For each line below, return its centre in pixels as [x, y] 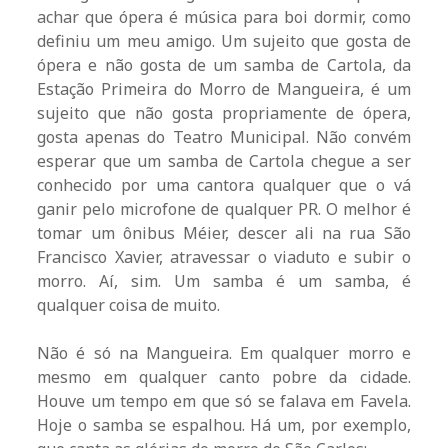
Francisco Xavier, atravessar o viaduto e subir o [224, 257]
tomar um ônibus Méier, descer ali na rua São [224, 233]
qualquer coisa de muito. [129, 305]
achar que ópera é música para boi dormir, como [224, 17]
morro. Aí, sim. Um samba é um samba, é [224, 281]
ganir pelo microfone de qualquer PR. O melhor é [224, 209]
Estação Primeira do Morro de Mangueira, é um [224, 89]
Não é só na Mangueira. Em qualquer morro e [224, 353]
